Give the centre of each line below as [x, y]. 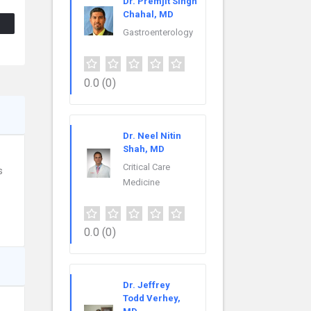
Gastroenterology [158, 32]
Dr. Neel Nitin [152, 135]
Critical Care [146, 167]
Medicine [141, 182]
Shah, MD [144, 149]
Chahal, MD [148, 14]
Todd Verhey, [152, 299]
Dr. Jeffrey [146, 285]
